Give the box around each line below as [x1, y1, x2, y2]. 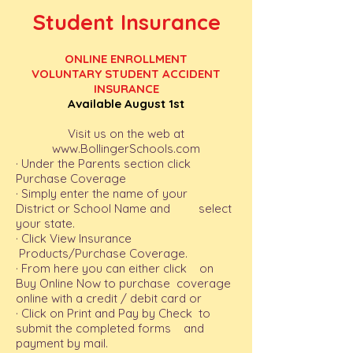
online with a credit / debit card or [16, 291, 202, 306]
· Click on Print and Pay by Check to [16, 306, 210, 321]
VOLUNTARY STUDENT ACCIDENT [32, 66, 221, 81]
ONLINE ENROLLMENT [65, 51, 188, 66]
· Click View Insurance [16, 231, 195, 246]
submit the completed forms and [16, 321, 204, 336]
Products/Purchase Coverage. [16, 246, 188, 261]
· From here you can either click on [16, 261, 214, 276]
